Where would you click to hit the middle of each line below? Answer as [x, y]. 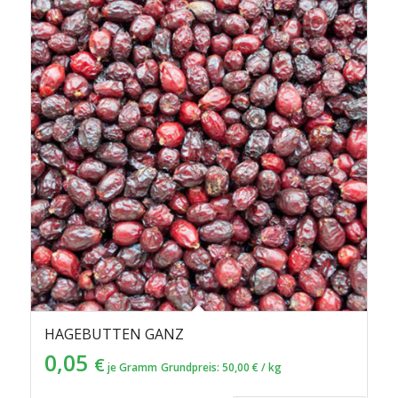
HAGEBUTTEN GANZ [114, 334]
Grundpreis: [191, 367]
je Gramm [131, 367]
